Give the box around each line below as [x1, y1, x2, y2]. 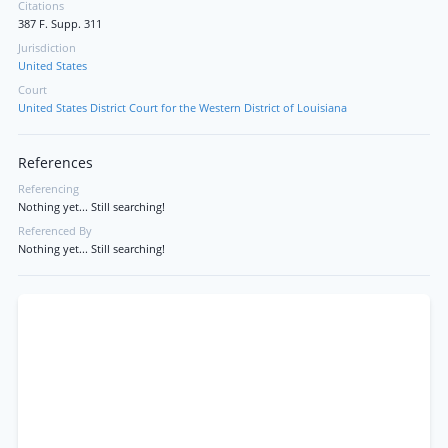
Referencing [18, 182, 79, 196]
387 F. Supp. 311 [18, 17, 102, 31]
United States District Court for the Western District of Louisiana [18, 101, 347, 115]
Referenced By [18, 224, 92, 238]
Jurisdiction [18, 41, 76, 55]
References [18, 154, 93, 172]
